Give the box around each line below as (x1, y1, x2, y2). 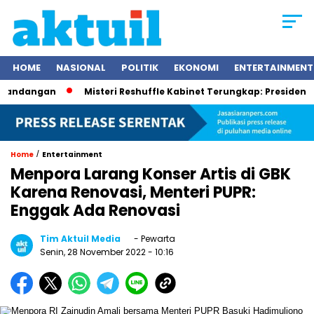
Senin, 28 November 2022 (40, 246, 148, 259)
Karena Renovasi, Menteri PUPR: (11, 182, 256, 204)
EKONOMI (174, 61, 219, 75)
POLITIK (121, 61, 158, 75)
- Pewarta (132, 233, 175, 245)
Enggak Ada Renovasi (11, 200, 180, 222)
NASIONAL (56, 61, 106, 75)
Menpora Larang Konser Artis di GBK (11, 163, 291, 186)
